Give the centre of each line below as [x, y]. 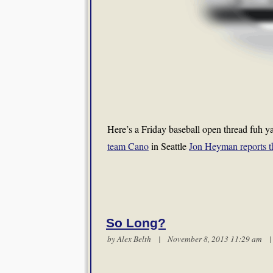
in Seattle [169, 146]
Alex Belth [134, 239]
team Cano [128, 146]
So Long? [136, 223]
